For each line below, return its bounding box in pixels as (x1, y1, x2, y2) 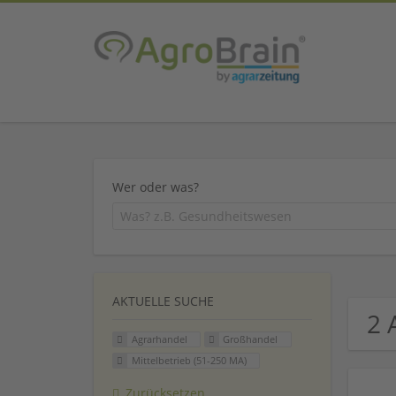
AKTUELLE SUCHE (112, 293, 214, 310)
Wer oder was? (112, 178, 199, 195)
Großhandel (223, 332, 278, 346)
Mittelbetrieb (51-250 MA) (131, 354, 247, 368)
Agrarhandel (131, 332, 187, 346)
